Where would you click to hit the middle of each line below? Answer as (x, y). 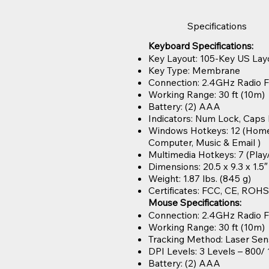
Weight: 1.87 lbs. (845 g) (200, 178)
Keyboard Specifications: (201, 45)
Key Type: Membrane (195, 70)
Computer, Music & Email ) (205, 142)
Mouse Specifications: (195, 202)
